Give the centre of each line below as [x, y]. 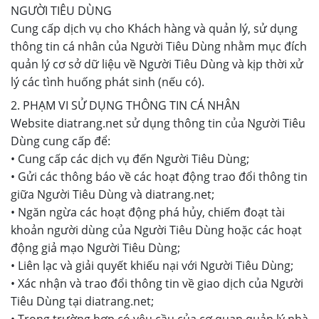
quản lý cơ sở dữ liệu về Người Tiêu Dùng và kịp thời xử [157, 64]
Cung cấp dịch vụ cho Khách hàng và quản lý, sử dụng [154, 28]
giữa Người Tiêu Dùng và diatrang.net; [113, 194]
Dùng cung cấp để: [61, 141]
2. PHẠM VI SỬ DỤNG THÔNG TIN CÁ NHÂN [125, 105]
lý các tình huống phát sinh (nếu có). [108, 82]
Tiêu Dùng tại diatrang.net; [82, 301]
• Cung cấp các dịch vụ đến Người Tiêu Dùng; [130, 159]
